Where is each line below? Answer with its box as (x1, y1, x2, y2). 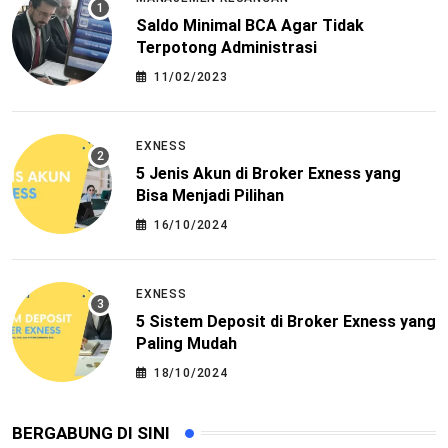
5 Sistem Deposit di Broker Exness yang (136, 312, 436, 332)
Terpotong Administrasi (136, 38, 317, 58)
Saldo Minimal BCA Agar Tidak (136, 16, 364, 36)
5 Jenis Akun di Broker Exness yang (136, 164, 401, 184)
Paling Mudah (136, 334, 237, 354)
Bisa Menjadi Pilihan (136, 186, 284, 206)
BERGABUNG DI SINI (12, 422, 170, 443)
